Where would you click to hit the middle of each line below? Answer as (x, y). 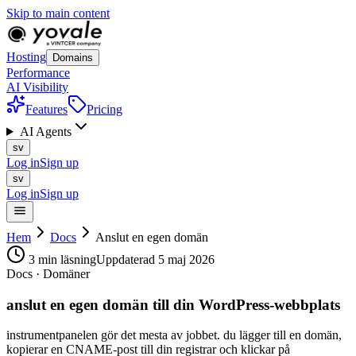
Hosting (26, 57)
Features (46, 109)
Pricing (104, 109)
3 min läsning (62, 259)
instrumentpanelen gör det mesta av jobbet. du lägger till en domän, (174, 335)
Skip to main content (58, 13)
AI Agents (45, 132)
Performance (38, 73)
